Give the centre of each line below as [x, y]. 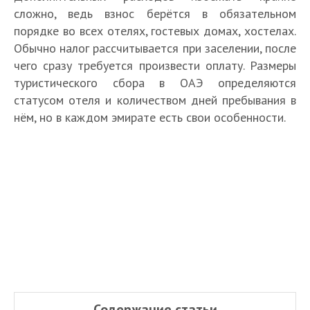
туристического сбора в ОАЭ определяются [155, 83]
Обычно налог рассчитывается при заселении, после [155, 48]
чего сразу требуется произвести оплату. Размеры [155, 65]
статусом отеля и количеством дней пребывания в [155, 100]
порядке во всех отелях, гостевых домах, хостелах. [155, 31]
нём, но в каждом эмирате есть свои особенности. [150, 117]
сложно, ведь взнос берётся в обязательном [155, 13]
